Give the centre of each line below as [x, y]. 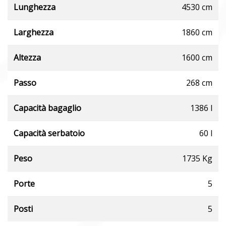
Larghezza [34, 32]
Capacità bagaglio [47, 108]
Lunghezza [35, 7]
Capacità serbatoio [49, 133]
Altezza [27, 57]
